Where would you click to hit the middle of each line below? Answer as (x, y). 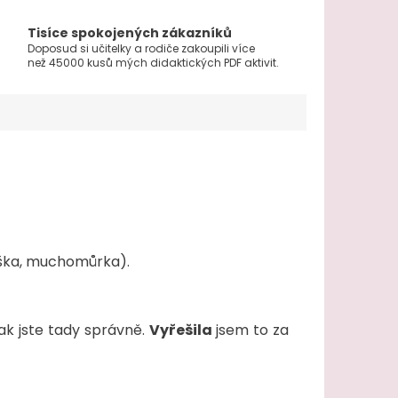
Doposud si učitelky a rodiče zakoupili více (141, 49)
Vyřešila (180, 330)
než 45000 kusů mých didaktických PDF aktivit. (153, 63)
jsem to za (251, 330)
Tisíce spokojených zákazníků (129, 33)
